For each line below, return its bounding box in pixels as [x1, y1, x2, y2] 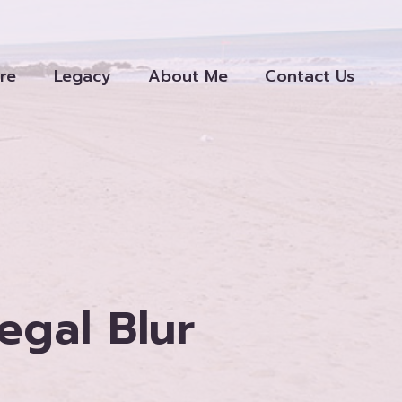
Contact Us [265, 63, 355, 89]
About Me [147, 63, 228, 89]
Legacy [53, 63, 111, 89]
